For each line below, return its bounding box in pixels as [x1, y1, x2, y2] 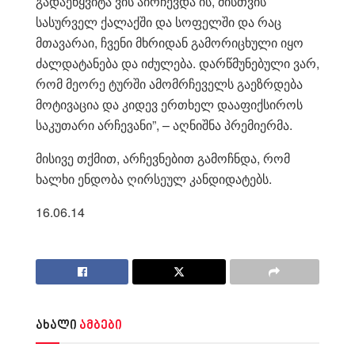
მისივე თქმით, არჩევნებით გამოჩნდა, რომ [36, 148, 290, 167]
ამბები [79, 318, 122, 334]
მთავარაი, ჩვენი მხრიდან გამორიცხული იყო [36, 32, 303, 52]
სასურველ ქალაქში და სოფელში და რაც [36, 12, 281, 31]
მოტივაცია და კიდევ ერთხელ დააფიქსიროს [36, 94, 303, 113]
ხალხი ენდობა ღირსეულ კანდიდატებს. [36, 169, 272, 188]
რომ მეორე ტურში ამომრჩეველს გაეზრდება [36, 74, 303, 93]
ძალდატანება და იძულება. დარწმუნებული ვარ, [36, 53, 319, 72]
